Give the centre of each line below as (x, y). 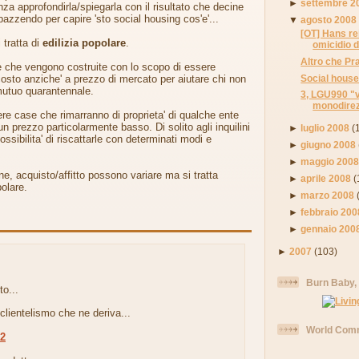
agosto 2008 (329, 19)
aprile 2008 (326, 179)
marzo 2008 (328, 195)
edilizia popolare (84, 43)
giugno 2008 (329, 145)
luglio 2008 (325, 128)
